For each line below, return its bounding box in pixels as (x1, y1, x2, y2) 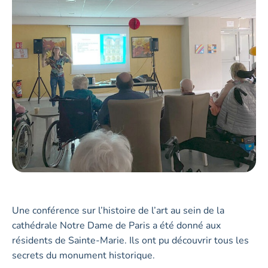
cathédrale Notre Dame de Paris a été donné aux (12, 219, 221, 232)
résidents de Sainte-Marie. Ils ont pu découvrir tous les (12, 234, 249, 247)
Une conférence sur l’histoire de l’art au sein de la (12, 204, 224, 217)
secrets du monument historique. (12, 249, 155, 262)
